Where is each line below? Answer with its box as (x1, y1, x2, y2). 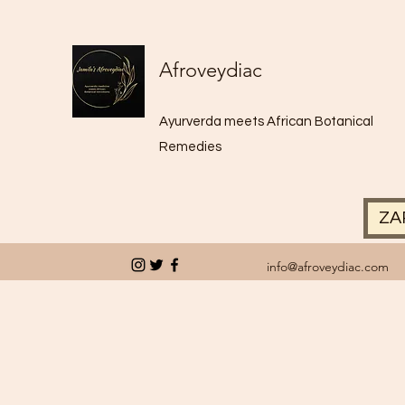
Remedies (159, 140, 221, 154)
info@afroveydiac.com (267, 259, 389, 275)
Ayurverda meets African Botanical (159, 115, 373, 128)
